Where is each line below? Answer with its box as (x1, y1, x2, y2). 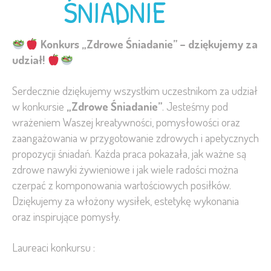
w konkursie (12, 99, 67, 114)
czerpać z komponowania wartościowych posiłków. (12, 177, 231, 193)
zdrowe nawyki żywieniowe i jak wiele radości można (12, 162, 238, 177)
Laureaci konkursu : (12, 240, 95, 255)
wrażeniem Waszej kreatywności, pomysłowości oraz (12, 114, 240, 130)
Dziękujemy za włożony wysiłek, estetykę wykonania (12, 193, 239, 209)
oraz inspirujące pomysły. (12, 209, 120, 224)
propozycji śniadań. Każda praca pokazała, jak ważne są (12, 146, 246, 162)
